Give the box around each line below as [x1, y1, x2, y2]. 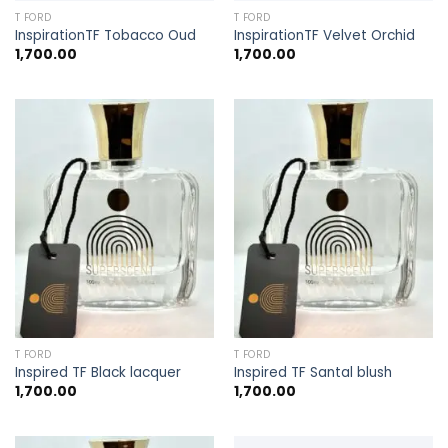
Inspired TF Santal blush [233, 363, 392, 383]
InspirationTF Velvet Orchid [233, 26, 415, 46]
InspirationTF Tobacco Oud [14, 26, 196, 46]
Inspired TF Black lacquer [14, 363, 181, 383]
